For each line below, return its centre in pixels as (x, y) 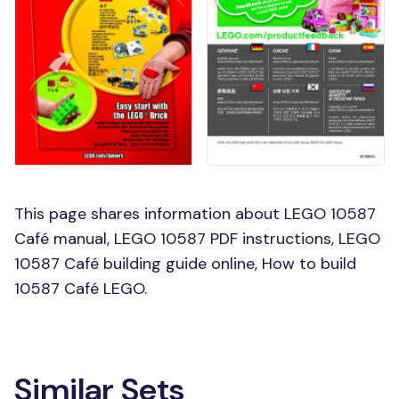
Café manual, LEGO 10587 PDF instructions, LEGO (197, 238)
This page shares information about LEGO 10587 (195, 213)
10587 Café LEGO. (81, 288)
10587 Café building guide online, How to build (185, 263)
